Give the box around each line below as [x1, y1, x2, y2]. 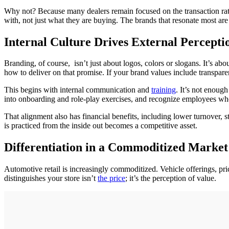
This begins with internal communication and [4, 85, 151, 95]
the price [98, 174, 125, 183]
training [151, 85, 176, 95]
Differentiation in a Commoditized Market [4, 141, 228, 154]
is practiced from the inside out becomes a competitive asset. [4, 121, 197, 130]
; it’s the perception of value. [125, 174, 216, 183]
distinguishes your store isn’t [4, 174, 98, 183]
